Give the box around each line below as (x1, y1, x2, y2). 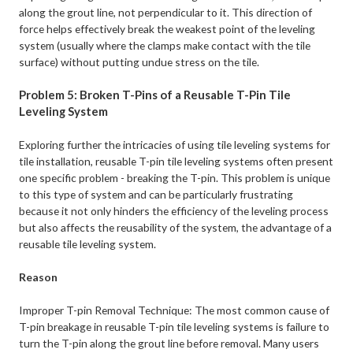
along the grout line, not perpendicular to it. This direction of (19, 6, 313, 20)
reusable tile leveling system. (19, 237, 157, 251)
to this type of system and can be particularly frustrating (19, 188, 294, 202)
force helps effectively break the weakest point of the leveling (19, 22, 316, 36)
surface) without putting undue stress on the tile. (19, 55, 260, 69)
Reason (19, 270, 58, 284)
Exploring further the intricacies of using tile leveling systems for (19, 138, 331, 152)
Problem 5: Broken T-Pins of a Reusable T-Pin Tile (19, 87, 292, 102)
